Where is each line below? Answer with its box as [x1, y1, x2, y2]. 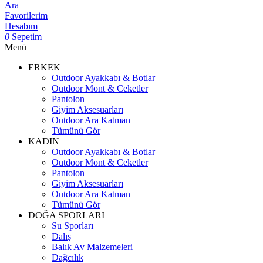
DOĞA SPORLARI [28, 210, 104, 220]
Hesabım [5, 21, 38, 31]
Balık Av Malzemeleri [52, 242, 133, 252]
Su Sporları [52, 221, 93, 231]
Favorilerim [5, 11, 48, 21]
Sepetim [12, 32, 42, 42]
